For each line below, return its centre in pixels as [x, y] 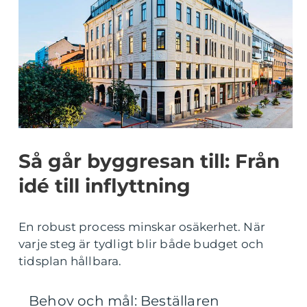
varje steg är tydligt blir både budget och [141, 244]
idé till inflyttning [105, 186]
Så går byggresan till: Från [149, 161]
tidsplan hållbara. [70, 261]
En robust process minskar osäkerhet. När [142, 227]
